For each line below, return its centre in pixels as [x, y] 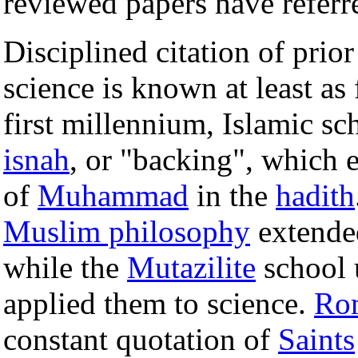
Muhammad [113, 195]
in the [232, 195]
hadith [315, 195]
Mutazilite [191, 267]
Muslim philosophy [127, 231]
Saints [316, 339]
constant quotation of [141, 339]
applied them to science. [159, 303]
